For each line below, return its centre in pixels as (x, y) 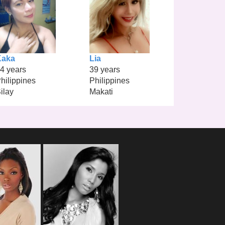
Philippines (109, 81)
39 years (104, 70)
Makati (101, 92)
